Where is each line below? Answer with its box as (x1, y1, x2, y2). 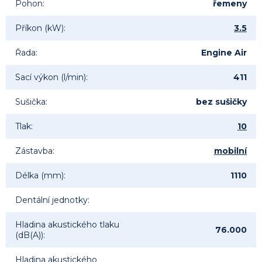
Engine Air (201, 47, 247, 58)
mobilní (214, 146, 247, 157)
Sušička (15, 96, 46, 108)
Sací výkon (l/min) (15, 72, 86, 83)
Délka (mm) (15, 170, 64, 181)
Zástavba (15, 146, 53, 157)
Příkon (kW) (15, 23, 64, 34)
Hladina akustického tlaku (15, 219, 119, 230)
